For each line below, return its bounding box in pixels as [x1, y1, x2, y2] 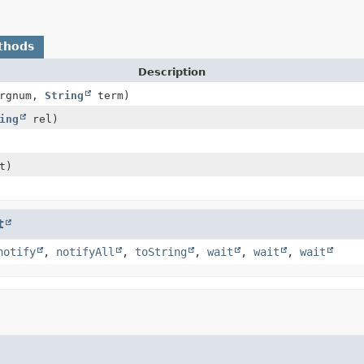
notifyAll [56, 245, 115, 258]
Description [137, 65, 206, 78]
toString [135, 245, 187, 258]
